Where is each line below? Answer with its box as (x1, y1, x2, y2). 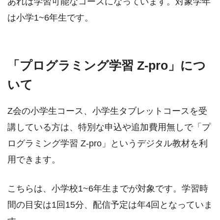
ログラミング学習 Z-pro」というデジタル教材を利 (7, 138, 208, 148)
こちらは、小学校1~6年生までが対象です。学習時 (7, 183, 208, 193)
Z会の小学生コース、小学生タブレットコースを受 (7, 106, 207, 116)
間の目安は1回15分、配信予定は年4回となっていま (7, 199, 213, 210)
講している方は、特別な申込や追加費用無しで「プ (7, 122, 211, 132)
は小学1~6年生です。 (7, 12, 93, 23)
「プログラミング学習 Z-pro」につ (7, 59, 206, 73)
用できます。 (7, 154, 60, 165)
